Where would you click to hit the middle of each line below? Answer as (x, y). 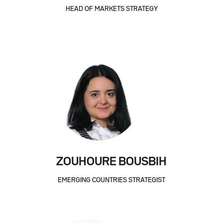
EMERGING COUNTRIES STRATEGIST (111, 180)
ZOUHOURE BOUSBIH (111, 162)
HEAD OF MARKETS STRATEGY (111, 9)
